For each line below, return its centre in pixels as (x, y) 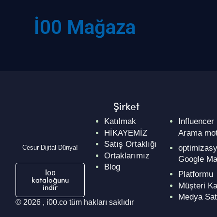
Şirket (127, 106)
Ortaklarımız (127, 155)
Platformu (195, 174)
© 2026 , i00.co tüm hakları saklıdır (75, 202)
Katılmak (120, 122)
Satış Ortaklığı (131, 144)
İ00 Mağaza (85, 28)
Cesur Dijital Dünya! (50, 147)
